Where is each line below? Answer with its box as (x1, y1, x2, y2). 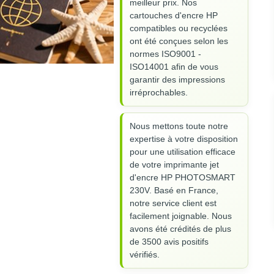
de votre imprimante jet (130, 160, 219, 170)
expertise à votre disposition (130, 134, 238, 144)
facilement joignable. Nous (130, 211, 232, 221)
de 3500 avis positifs (130, 237, 209, 247)
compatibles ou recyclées (130, 23, 228, 34)
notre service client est (130, 198, 217, 209)
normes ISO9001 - (130, 49, 201, 59)
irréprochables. (130, 87, 188, 98)
